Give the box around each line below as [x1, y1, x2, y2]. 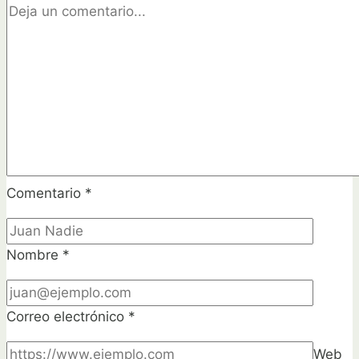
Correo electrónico [6, 308, 128, 325]
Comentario [6, 184, 85, 201]
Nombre [6, 246, 63, 263]
